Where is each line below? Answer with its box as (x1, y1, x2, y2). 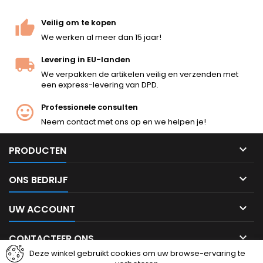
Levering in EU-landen (41, 53, 130, 65)
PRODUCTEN (9, 143, 66, 157)
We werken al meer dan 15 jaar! (41, 31, 161, 43)
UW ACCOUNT (9, 202, 75, 216)
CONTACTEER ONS (9, 231, 94, 245)
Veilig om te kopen (41, 16, 116, 28)
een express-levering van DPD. (41, 79, 159, 90)
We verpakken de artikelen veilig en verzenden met (41, 68, 238, 80)
